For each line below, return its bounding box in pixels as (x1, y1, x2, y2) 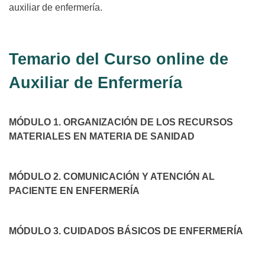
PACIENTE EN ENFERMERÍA (9, 185, 140, 196)
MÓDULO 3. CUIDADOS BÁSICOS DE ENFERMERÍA (9, 225, 243, 236)
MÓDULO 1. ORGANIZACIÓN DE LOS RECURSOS (9, 117, 233, 127)
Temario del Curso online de (9, 50, 228, 68)
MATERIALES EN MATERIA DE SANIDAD (9, 131, 195, 141)
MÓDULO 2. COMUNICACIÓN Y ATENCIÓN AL (9, 171, 215, 182)
